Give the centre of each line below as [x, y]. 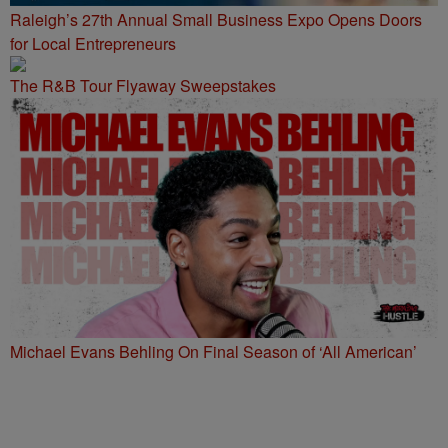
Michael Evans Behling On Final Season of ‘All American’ [213, 352]
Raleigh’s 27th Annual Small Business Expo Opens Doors [216, 19]
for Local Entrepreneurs [93, 43]
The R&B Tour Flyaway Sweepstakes [143, 85]
